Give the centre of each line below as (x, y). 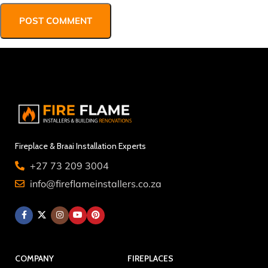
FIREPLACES (151, 258)
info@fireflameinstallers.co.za (96, 183)
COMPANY (34, 258)
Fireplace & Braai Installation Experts (80, 146)
